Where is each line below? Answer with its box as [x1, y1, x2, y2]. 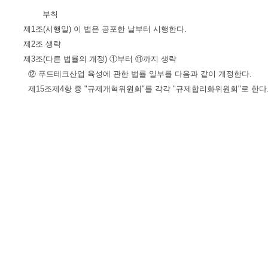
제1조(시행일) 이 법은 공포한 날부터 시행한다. [23, 24, 187, 33]
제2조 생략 [23, 39, 61, 48]
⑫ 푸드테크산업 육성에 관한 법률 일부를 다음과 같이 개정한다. [23, 69, 252, 78]
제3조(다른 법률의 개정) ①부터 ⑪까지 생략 [23, 54, 176, 63]
